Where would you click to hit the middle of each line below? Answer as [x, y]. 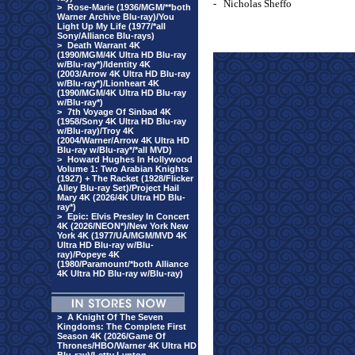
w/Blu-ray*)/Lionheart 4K [108, 83]
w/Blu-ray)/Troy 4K [95, 131]
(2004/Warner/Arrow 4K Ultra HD [123, 140]
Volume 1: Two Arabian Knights [123, 169]
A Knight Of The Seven [115, 317]
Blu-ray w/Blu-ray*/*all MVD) [115, 150]
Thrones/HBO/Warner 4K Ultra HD [127, 345]
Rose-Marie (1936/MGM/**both [129, 7]
